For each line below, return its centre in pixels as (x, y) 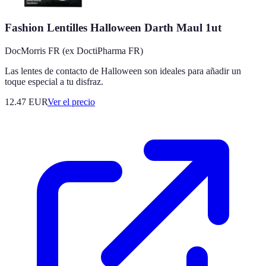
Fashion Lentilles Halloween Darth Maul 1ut (113, 28)
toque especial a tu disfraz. (54, 81)
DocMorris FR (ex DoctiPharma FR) (74, 50)
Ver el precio (71, 102)
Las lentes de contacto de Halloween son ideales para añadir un (123, 71)
